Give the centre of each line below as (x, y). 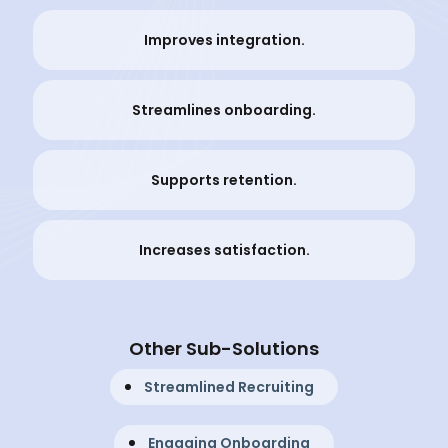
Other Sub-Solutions (224, 349)
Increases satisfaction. (224, 250)
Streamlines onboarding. (224, 110)
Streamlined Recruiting (229, 387)
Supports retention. (224, 180)
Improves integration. (224, 40)
